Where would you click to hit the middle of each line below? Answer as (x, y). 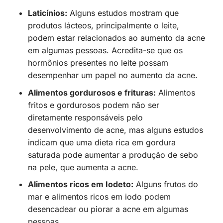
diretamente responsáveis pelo (85, 117)
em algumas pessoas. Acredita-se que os (105, 50)
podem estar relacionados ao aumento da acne (116, 38)
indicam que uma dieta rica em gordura (102, 142)
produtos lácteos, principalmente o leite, (103, 25)
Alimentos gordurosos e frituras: (92, 92)
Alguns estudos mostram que (123, 13)
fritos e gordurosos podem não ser (93, 105)
